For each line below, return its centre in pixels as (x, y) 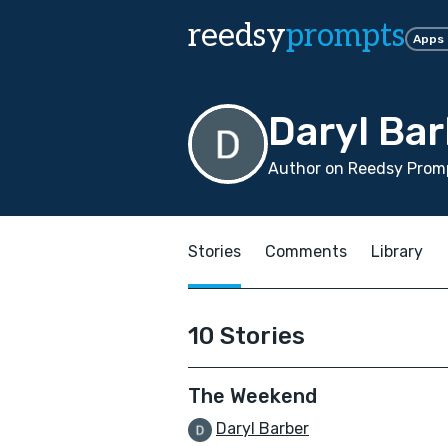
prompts (345, 36)
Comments (306, 251)
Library (397, 251)
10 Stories (246, 336)
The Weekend (252, 396)
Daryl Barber (262, 428)
